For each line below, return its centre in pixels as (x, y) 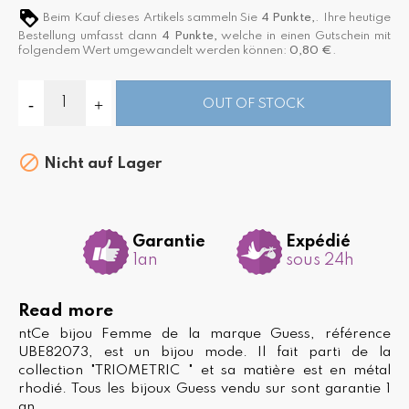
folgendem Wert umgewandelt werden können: (154, 50)
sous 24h (320, 261)
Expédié (318, 242)
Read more (66, 311)
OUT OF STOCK (253, 104)
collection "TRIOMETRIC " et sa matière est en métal (204, 370)
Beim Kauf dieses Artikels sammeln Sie (151, 17)
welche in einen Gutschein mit (304, 36)
